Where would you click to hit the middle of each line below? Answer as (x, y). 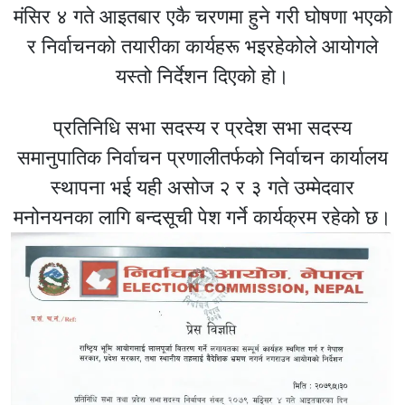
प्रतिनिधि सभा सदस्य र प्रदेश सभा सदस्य (202, 127)
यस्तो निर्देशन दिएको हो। (202, 76)
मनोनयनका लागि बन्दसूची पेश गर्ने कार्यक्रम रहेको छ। (202, 217)
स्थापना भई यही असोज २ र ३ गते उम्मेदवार (202, 187)
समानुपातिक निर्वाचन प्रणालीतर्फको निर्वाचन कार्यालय (202, 157)
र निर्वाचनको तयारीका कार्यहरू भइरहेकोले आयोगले (202, 46)
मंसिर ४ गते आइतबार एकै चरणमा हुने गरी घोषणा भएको (202, 16)
